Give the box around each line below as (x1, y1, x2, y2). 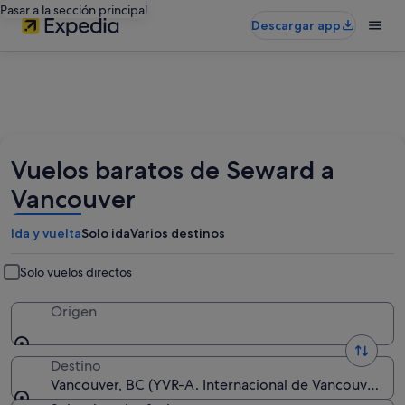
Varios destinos (130, 225, 225, 241)
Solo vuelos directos (20, 264, 132, 280)
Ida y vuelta (11, 225, 81, 241)
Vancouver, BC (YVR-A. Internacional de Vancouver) (51, 375, 385, 394)
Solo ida (81, 225, 130, 241)
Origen (51, 302, 97, 321)
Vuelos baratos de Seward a (11, 155, 334, 185)
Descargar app (251, 17, 341, 33)
